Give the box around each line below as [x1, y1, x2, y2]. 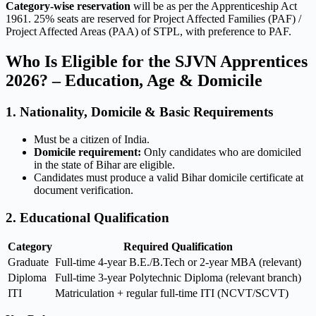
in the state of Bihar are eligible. [34, 158, 175, 171]
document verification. [34, 183, 133, 196]
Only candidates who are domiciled [141, 145, 301, 158]
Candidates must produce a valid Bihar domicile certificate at [34, 171, 303, 183]
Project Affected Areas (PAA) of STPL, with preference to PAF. [6, 25, 291, 38]
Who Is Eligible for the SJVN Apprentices [6, 52, 308, 71]
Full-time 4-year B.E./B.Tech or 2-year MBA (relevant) [55, 256, 301, 269]
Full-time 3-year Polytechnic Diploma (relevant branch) [55, 272, 301, 284]
